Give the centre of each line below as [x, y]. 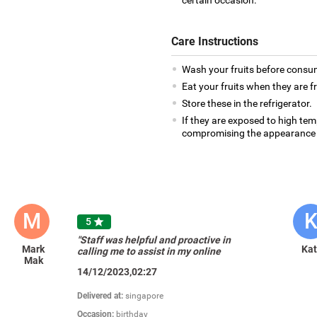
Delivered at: [102, 296]
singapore [145, 296]
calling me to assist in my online [149, 252]
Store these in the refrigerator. [247, 103]
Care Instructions [214, 41]
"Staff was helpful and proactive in [154, 240]
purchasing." [105, 263]
